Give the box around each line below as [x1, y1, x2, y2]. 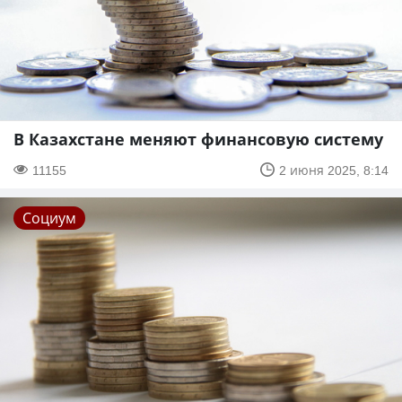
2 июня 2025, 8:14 [279, 161, 389, 179]
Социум [22, 207, 76, 228]
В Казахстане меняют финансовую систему [13, 127, 383, 150]
